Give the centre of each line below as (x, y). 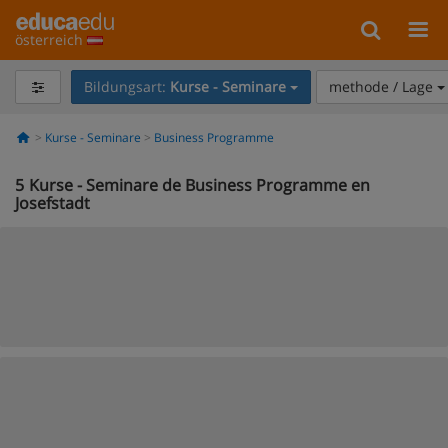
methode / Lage (382, 86)
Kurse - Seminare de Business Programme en (199, 185)
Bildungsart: (126, 86)
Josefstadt (52, 203)
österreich (51, 39)
